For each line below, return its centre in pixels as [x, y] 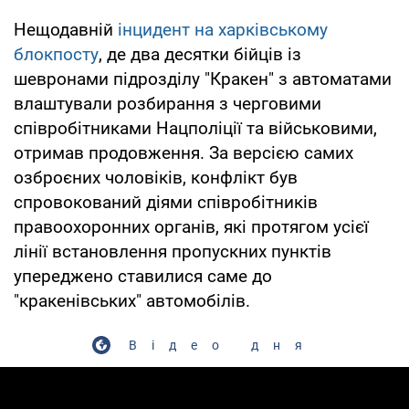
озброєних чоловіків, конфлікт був [156, 177]
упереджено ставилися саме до [143, 276]
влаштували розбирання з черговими [168, 103]
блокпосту [56, 54]
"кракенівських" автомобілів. [132, 300]
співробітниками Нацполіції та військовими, [195, 128]
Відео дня [223, 345]
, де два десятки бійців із [200, 54]
